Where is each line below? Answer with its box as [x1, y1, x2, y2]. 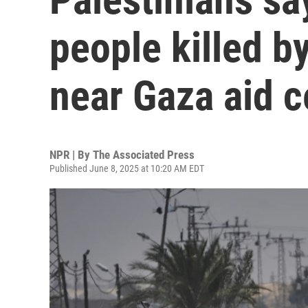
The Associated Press [93, 148, 195, 162]
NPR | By [49, 148, 93, 162]
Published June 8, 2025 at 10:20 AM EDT [49, 163, 204, 174]
